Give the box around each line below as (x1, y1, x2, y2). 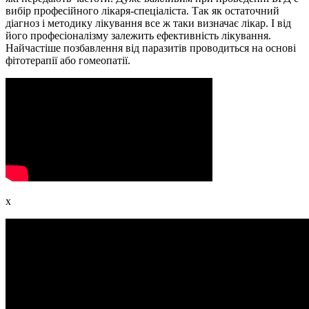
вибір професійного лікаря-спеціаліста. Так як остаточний (6, 5, 279, 17)
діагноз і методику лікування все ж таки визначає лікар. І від (6, 17, 291, 30)
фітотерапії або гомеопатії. (6, 54, 130, 67)
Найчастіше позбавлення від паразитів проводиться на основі (6, 42, 296, 54)
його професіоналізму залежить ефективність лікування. (6, 30, 271, 42)
